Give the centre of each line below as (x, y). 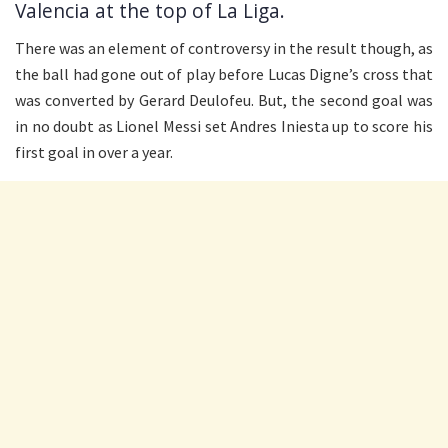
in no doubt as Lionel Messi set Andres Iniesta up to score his (224, 125)
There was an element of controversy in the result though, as (224, 47)
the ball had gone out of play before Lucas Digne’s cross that (224, 73)
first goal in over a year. (94, 151)
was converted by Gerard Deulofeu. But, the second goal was (224, 99)
